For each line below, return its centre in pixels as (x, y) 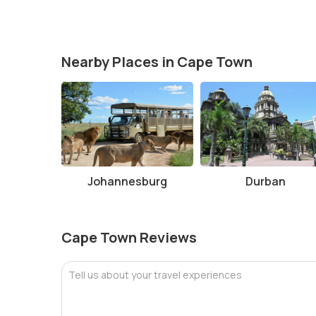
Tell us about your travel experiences (155, 275)
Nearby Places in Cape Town (157, 62)
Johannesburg (127, 181)
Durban (266, 181)
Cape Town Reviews (129, 237)
